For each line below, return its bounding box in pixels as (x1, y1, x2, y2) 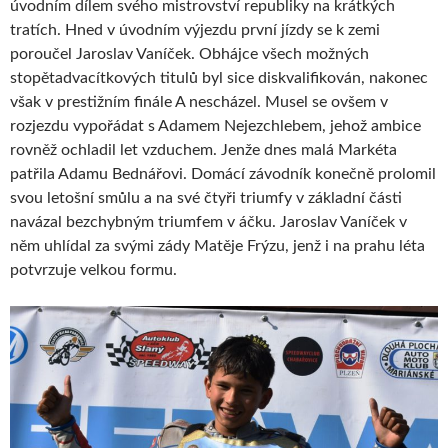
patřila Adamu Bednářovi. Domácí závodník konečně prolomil (10, 165, 436, 182)
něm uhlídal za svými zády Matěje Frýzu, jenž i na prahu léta (10, 237, 425, 254)
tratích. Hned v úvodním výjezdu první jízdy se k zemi (10, 21, 380, 38)
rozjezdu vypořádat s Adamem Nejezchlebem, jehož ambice (10, 117, 421, 134)
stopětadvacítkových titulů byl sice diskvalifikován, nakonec (10, 69, 428, 86)
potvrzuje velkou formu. (10, 261, 177, 278)
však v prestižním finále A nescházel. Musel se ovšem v (10, 93, 388, 110)
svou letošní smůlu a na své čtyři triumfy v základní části (10, 189, 402, 206)
